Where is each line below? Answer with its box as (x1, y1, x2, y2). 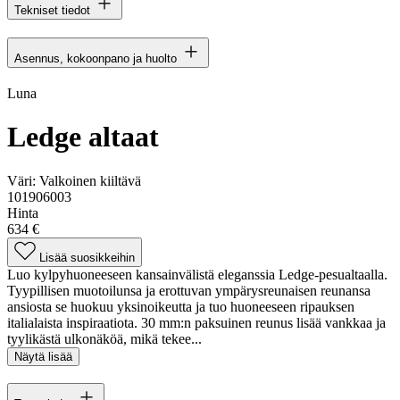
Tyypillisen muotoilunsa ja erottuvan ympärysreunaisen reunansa (7, 282, 371, 298)
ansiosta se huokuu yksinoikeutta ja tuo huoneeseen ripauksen (7, 298, 354, 314)
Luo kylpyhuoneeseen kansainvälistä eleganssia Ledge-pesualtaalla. (7, 266, 387, 282)
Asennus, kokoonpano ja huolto (14, 51, 177, 65)
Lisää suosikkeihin (39, 250, 135, 264)
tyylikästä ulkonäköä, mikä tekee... (7, 330, 202, 346)
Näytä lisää (14, 349, 72, 363)
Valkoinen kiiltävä (39, 172, 141, 188)
